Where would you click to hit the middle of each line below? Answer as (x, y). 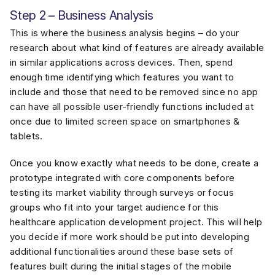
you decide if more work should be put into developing (130, 237)
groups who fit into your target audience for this (114, 207)
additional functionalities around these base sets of (122, 251)
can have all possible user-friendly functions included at (132, 107)
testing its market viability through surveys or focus (122, 192)
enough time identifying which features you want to (122, 77)
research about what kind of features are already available (137, 48)
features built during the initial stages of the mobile (121, 266)
